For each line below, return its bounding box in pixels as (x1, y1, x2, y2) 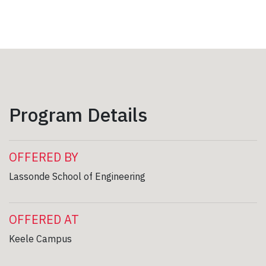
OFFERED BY (9, 148, 78, 165)
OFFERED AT (9, 211, 79, 227)
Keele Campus (9, 232, 72, 245)
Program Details (9, 102, 147, 127)
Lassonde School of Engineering (9, 170, 145, 182)
